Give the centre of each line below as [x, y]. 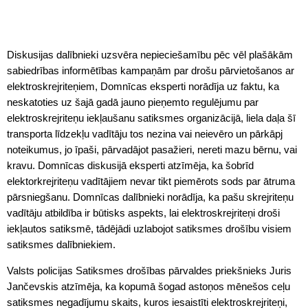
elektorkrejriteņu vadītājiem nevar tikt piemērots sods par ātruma [151, 181]
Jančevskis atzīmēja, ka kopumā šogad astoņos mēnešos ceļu [148, 286]
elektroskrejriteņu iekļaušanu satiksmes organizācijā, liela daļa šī [151, 118]
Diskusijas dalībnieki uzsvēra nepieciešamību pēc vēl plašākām [150, 55]
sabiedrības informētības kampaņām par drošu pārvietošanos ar [151, 70]
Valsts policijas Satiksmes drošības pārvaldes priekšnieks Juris [149, 271]
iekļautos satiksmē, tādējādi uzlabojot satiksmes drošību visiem [149, 229]
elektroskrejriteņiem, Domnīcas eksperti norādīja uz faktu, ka [143, 86]
